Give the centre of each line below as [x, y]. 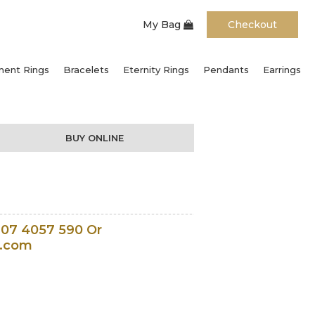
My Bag [163, 25]
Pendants [226, 69]
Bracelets [86, 69]
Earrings [282, 69]
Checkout [252, 25]
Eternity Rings [156, 69]
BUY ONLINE [95, 137]
